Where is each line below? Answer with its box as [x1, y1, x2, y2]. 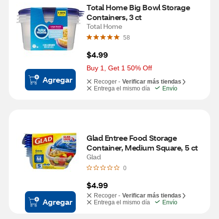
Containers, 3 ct [87, 12, 142, 22]
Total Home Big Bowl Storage [87, 2, 190, 12]
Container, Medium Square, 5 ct [87, 142, 198, 153]
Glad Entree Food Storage [87, 132, 177, 143]
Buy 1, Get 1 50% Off [87, 64, 152, 72]
